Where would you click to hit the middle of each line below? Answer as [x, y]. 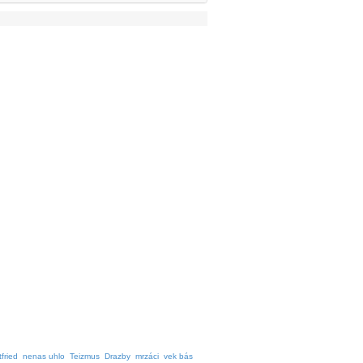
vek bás [178, 356]
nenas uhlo [44, 356]
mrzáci [147, 356]
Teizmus [85, 356]
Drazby [117, 356]
